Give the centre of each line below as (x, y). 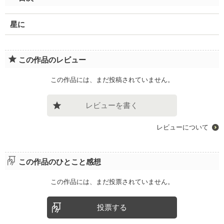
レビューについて (183, 127)
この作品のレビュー (52, 60)
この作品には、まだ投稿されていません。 (112, 80)
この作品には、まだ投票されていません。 (112, 182)
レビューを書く (112, 105)
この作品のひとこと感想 (59, 162)
